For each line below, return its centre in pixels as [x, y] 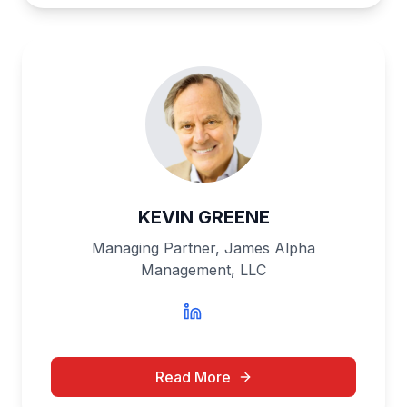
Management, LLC [203, 270]
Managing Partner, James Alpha [203, 248]
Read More [193, 377]
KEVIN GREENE [203, 217]
